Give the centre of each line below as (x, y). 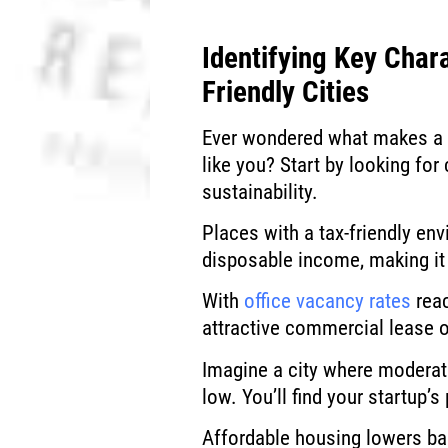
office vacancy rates (328, 301)
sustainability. (260, 191)
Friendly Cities (286, 91)
